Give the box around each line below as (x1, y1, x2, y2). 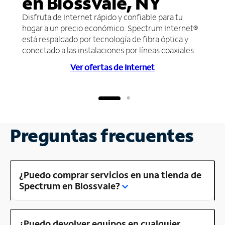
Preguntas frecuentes (10, 123, 194, 147)
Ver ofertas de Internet (70, 61, 155, 72)
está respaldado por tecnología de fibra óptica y (22, 33, 188, 44)
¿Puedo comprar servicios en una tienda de (19, 168, 201, 181)
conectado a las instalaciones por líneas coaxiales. (22, 44, 196, 55)
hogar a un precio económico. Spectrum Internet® (22, 22, 198, 33)
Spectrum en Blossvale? (19, 179, 120, 192)
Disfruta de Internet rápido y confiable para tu (22, 11, 183, 22)
